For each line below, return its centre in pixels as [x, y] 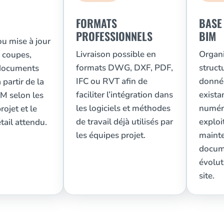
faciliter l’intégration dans [124, 95]
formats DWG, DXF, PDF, [124, 68]
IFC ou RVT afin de [111, 81]
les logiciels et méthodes [123, 108]
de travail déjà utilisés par [124, 122]
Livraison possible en [116, 54]
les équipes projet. [110, 135]
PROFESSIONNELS [114, 36]
